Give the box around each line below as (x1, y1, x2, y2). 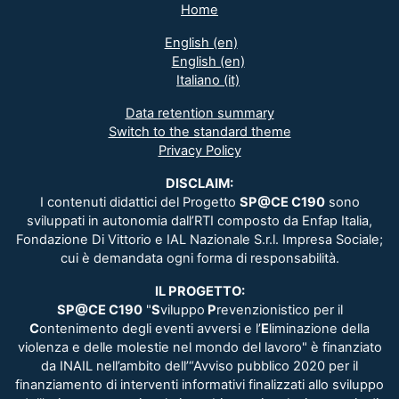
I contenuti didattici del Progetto (39, 194, 240, 210)
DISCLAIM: (166, 175, 233, 191)
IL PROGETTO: (154, 283, 245, 299)
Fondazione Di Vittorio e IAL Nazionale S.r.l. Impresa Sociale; (16, 232, 383, 248)
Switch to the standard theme (108, 124, 291, 140)
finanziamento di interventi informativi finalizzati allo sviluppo (15, 377, 384, 393)
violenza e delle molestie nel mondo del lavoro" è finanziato (17, 339, 382, 355)
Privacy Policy (158, 142, 241, 159)
